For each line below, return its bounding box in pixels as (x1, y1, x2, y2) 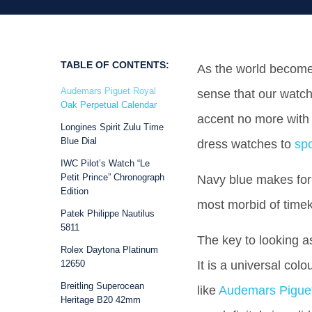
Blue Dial (61, 136, 97, 146)
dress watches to (197, 137, 295, 151)
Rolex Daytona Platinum (61, 244, 158, 255)
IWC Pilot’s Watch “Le (61, 158, 150, 169)
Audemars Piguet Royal (61, 86, 156, 96)
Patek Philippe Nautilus (61, 208, 155, 219)
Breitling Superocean (61, 281, 144, 291)
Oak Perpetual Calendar (61, 100, 157, 110)
